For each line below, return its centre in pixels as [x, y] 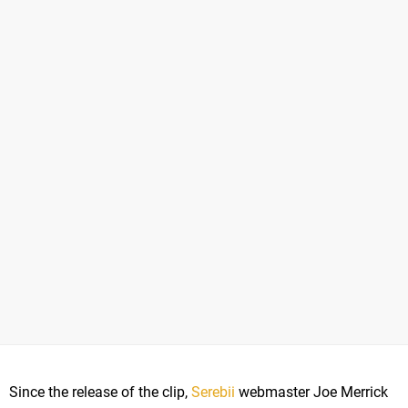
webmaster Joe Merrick [311, 393]
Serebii [213, 393]
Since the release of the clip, [100, 393]
